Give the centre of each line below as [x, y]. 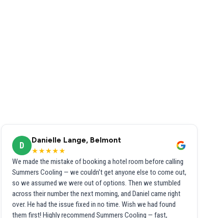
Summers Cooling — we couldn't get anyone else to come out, [99, 173]
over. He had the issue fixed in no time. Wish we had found [94, 205]
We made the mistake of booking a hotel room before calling [98, 162]
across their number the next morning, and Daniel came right [96, 194]
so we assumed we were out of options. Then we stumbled [96, 183]
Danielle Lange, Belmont [76, 140]
